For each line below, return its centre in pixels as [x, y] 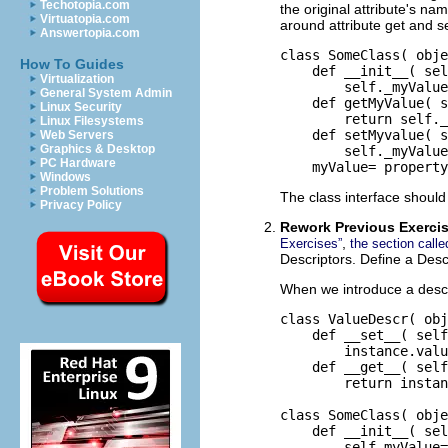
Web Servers [77, 135]
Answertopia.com [90, 33]
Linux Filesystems [92, 121]
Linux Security [81, 107]
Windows [65, 177]
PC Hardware [78, 163]
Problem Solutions [92, 191]
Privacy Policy [81, 205]
